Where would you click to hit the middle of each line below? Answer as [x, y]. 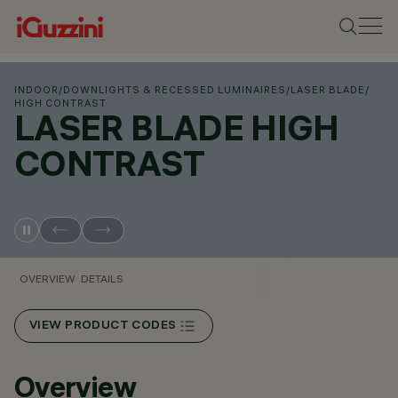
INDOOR [36, 90]
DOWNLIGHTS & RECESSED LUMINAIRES [175, 90]
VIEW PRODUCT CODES [103, 326]
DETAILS [102, 279]
